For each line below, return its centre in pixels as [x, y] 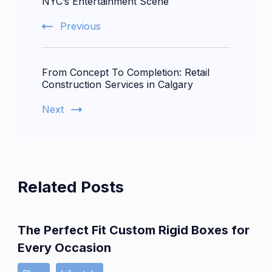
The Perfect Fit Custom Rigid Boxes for [134, 230]
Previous [80, 26]
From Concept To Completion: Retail [126, 73]
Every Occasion [64, 248]
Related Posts [71, 187]
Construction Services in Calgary [117, 85]
